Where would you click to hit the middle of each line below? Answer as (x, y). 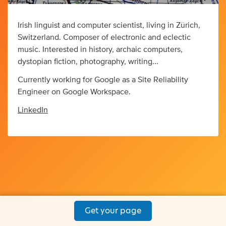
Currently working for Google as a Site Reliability (103, 80)
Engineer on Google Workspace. (74, 92)
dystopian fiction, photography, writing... (88, 62)
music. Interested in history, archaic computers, (100, 50)
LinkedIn (33, 110)
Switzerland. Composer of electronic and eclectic (104, 38)
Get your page (113, 211)
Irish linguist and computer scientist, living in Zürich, (109, 25)
